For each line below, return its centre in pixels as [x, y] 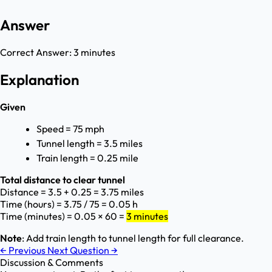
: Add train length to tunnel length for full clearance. [133, 238]
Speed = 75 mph [70, 129]
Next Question [79, 250]
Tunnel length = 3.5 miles [90, 144]
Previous [27, 250]
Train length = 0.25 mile [87, 158]
